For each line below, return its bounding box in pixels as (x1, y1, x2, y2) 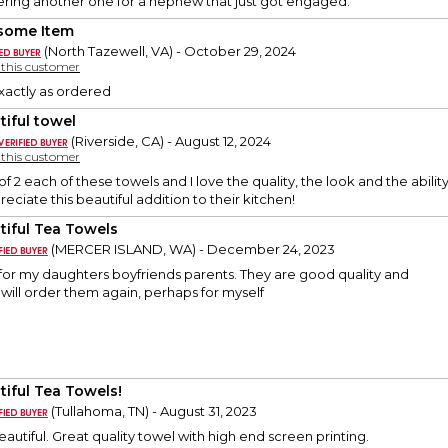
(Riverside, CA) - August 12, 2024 (68, 133, 271, 150)
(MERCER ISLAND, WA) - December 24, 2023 (48, 241, 335, 258)
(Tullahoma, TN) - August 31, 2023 (48, 403, 257, 420)
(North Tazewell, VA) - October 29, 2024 (41, 43, 296, 60)
